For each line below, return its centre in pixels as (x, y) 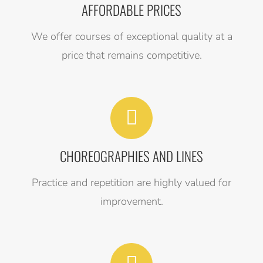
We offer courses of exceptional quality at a (131, 37)
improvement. (131, 202)
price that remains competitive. (131, 55)
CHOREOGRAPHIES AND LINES (131, 156)
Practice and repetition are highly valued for (131, 183)
